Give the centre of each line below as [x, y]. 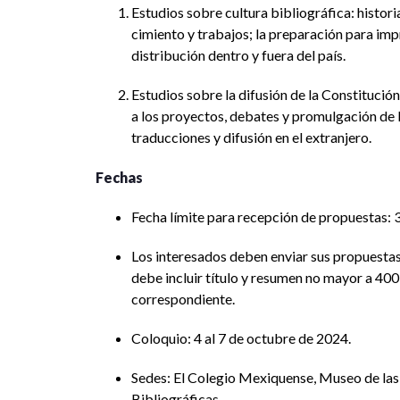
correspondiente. [183, 299]
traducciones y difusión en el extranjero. [251, 137]
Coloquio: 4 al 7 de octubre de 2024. [241, 338]
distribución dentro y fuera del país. [238, 55]
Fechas [119, 178]
